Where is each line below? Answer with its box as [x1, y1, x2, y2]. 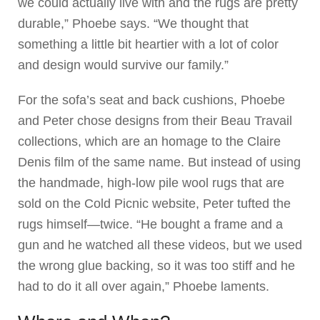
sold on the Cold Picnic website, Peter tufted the [18, 196, 291, 211]
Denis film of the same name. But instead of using [18, 154, 301, 169]
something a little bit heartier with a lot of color [18, 37, 279, 52]
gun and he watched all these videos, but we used [18, 237, 302, 252]
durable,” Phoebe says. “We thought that [18, 16, 249, 31]
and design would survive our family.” [18, 58, 229, 73]
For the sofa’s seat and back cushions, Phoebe [18, 92, 285, 107]
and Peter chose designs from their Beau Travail [18, 113, 292, 128]
